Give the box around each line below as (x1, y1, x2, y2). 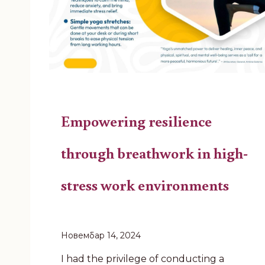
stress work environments (61, 174, 229, 195)
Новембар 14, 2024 (61, 230, 141, 241)
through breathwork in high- (61, 142, 248, 163)
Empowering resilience (61, 110, 212, 131)
